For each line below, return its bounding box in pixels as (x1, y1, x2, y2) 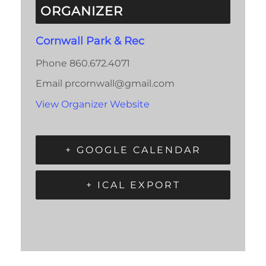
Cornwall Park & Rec (36, 34, 144, 47)
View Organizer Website (36, 99, 150, 110)
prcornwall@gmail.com (65, 78, 175, 90)
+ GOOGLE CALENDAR (65, 144, 201, 156)
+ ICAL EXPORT (85, 179, 180, 191)
